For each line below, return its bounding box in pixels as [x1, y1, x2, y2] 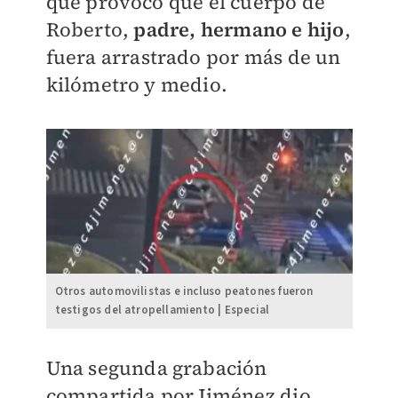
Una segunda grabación [45, 354, 267, 382]
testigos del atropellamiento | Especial [54, 302, 270, 319]
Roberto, [45, 15, 134, 43]
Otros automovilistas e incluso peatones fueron [54, 283, 314, 300]
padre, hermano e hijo [133, 15, 345, 43]
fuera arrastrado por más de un [45, 43, 341, 70]
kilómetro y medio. [45, 70, 228, 98]
